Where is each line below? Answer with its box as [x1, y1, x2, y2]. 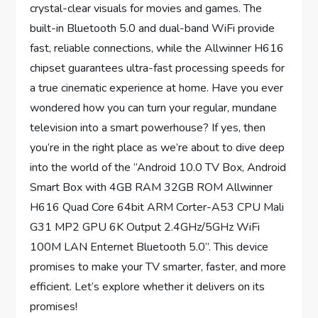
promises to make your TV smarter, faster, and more [30, 259, 287, 275]
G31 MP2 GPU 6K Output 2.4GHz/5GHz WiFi [30, 219, 261, 236]
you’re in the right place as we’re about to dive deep [30, 140, 285, 156]
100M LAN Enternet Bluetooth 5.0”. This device [30, 239, 269, 256]
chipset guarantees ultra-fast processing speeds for [30, 60, 285, 77]
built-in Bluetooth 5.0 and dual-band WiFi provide [30, 21, 275, 37]
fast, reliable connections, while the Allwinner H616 [30, 40, 285, 57]
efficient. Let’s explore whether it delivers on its [30, 279, 265, 295]
